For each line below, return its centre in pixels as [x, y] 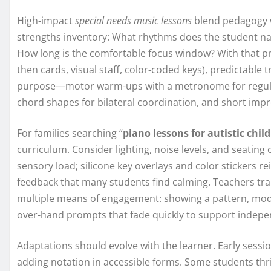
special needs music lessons [133, 21]
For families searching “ [70, 133]
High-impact [46, 21]
